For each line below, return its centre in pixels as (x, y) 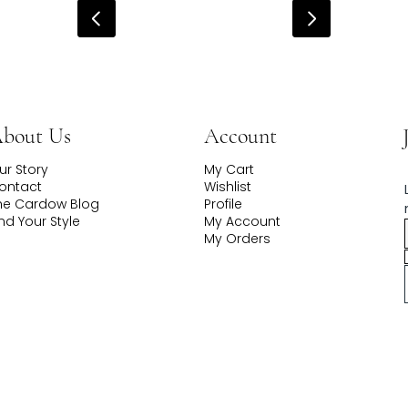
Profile (223, 204)
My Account (242, 221)
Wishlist (227, 186)
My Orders (237, 238)
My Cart (229, 169)
